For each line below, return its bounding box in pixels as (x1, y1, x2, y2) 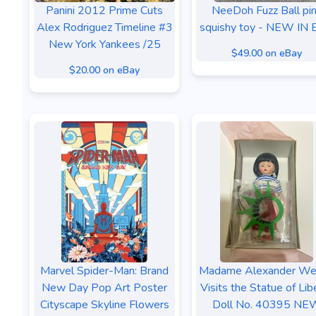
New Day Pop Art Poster (42, 280, 167, 296)
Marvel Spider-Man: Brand (40, 263, 169, 279)
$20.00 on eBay (69, 63, 140, 77)
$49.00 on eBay (231, 47, 302, 60)
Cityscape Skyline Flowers (39, 297, 169, 312)
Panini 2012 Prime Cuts (46, 3, 163, 18)
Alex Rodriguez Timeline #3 (36, 20, 173, 35)
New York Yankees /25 (48, 37, 161, 52)
